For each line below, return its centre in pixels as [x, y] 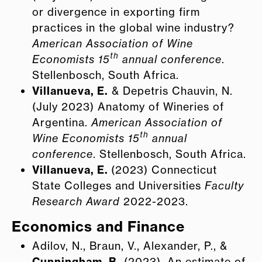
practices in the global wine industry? [133, 27]
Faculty [224, 185]
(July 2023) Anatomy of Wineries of [128, 106]
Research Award [76, 201]
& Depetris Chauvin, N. [170, 90]
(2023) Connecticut [164, 169]
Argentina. [62, 122]
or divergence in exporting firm [116, 11]
